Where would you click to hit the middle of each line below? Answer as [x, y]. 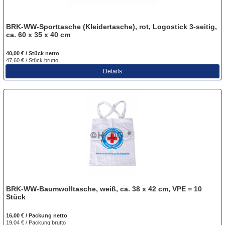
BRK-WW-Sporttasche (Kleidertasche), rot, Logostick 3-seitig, [111, 26]
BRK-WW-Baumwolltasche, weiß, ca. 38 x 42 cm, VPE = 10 [104, 189]
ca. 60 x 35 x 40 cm [38, 34]
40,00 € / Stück [26, 53]
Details [113, 71]
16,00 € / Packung [30, 215]
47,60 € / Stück [25, 60]
